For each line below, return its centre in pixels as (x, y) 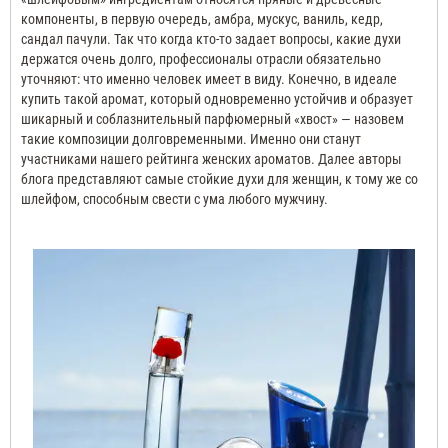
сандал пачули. (66, 38)
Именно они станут (305, 138)
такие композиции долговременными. (134, 138)
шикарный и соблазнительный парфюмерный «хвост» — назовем (212, 118)
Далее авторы (360, 158)
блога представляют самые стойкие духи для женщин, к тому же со (219, 178)
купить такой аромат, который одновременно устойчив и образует (217, 98)
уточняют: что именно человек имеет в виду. (153, 78)
